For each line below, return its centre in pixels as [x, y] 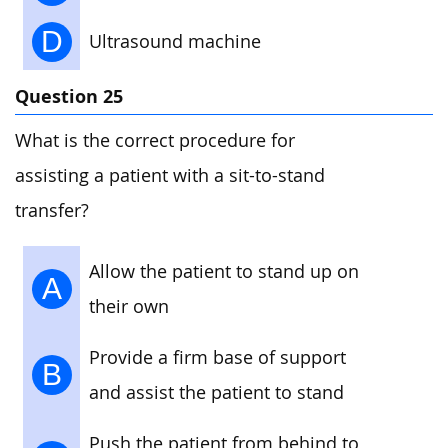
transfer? [52, 211]
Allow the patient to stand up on [224, 271]
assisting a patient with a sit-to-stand [170, 176]
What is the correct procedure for [155, 141]
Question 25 [69, 96]
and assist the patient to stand [216, 392]
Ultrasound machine [175, 41]
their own [129, 306]
